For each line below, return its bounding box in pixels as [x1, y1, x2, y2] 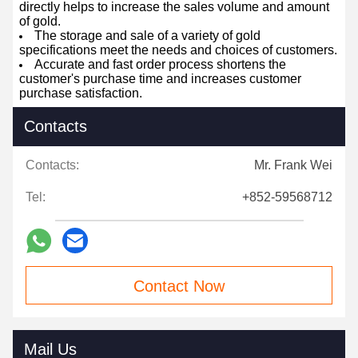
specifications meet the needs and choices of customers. [19, 43, 337, 57]
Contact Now [133, 277, 225, 295]
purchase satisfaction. [19, 86, 142, 100]
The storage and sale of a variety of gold [34, 29, 261, 42]
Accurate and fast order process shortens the [34, 58, 286, 71]
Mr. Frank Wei [254, 158, 332, 172]
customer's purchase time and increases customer [19, 72, 301, 86]
